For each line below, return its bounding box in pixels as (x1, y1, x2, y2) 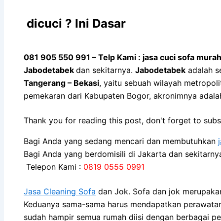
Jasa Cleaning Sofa (24, 186, 96, 196)
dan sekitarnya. (76, 65, 135, 75)
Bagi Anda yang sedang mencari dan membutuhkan (24, 136, 218, 146)
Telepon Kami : (24, 161, 83, 172)
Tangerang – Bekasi (24, 77, 99, 88)
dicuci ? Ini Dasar (24, 16, 126, 31)
